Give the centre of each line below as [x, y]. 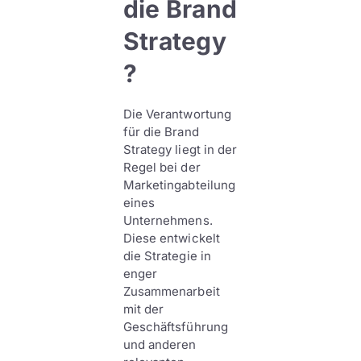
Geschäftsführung [175, 327]
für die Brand [161, 132]
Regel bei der [162, 167]
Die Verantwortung [177, 114]
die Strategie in [167, 256]
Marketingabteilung [179, 185]
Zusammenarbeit [171, 291]
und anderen [160, 344]
